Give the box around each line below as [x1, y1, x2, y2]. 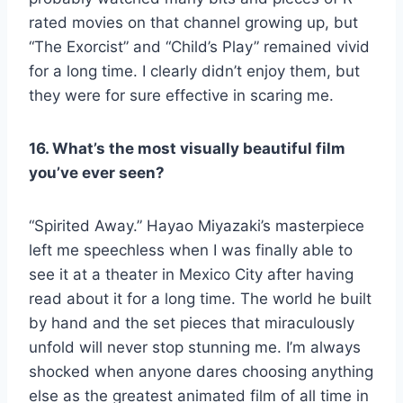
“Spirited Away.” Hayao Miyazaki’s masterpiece [29, 216, 364, 235]
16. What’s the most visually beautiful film [29, 139, 345, 157]
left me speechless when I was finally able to [29, 240, 353, 259]
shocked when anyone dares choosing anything [29, 362, 373, 381]
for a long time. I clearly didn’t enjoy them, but [29, 61, 360, 80]
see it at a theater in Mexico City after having [29, 264, 354, 283]
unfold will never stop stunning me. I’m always [29, 337, 361, 356]
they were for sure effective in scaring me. [29, 85, 338, 104]
